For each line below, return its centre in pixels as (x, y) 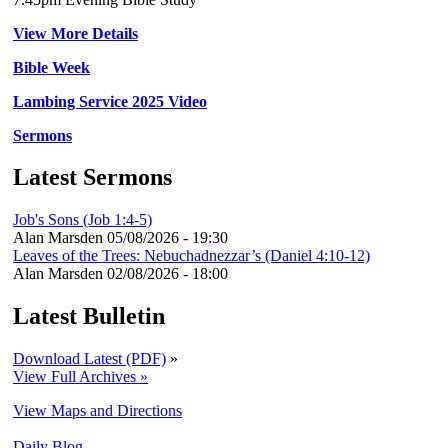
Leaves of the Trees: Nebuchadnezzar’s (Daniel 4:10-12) (191, 256)
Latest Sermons (92, 177)
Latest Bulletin (89, 316)
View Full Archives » (80, 377)
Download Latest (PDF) (89, 359)
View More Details (75, 33)
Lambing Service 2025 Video (110, 101)
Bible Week (51, 67)
